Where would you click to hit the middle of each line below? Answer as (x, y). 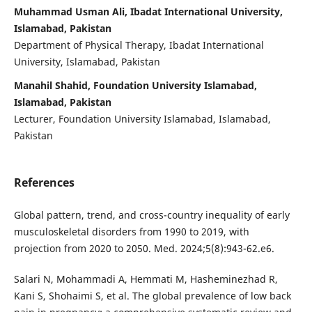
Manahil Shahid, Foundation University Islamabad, (135, 85)
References (44, 182)
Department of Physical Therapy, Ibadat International (139, 45)
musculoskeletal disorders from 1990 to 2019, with (131, 231)
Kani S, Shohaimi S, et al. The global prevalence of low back (152, 296)
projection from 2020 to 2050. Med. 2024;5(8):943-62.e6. (144, 248)
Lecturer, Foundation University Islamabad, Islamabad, (142, 118)
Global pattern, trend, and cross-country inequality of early (151, 214)
